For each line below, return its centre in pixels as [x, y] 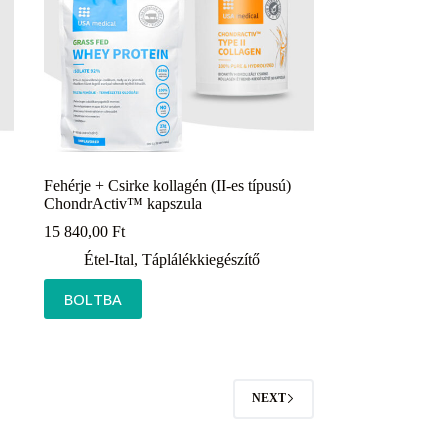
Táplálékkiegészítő [200, 259]
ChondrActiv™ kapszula [122, 203]
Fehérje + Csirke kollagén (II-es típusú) [167, 185]
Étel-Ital [108, 259]
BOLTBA [92, 298]
